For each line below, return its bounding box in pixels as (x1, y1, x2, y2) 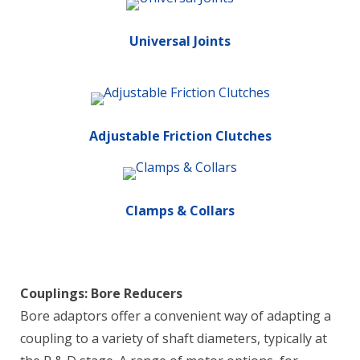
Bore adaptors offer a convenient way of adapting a (20, 307, 331, 325)
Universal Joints (129, 32, 231, 50)
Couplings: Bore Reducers (20, 284, 182, 302)
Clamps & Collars (125, 202, 235, 219)
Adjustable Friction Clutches (88, 127, 272, 145)
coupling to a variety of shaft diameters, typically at (20, 329, 327, 347)
